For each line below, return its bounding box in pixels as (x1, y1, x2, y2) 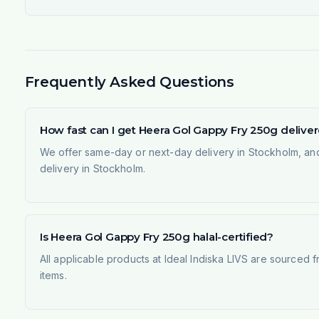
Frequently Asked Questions (24, 73, 234, 90)
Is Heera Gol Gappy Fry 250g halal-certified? (39, 229, 273, 244)
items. (39, 268, 67, 281)
